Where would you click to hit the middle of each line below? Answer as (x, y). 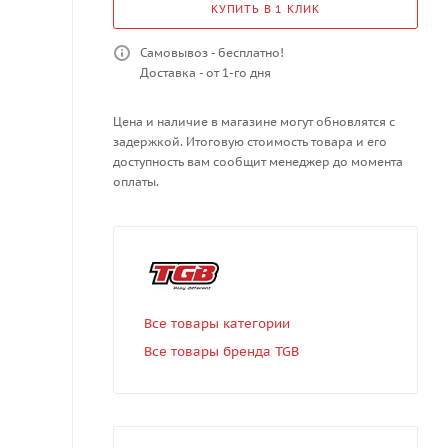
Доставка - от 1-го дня (205, 72)
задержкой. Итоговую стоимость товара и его (250, 141)
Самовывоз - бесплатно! (212, 52)
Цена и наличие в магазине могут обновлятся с (254, 121)
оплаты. (136, 181)
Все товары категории (217, 324)
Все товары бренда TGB (221, 352)
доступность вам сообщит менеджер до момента (258, 161)
